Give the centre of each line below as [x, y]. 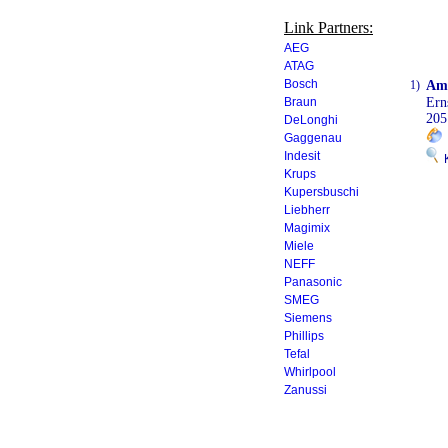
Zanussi [305, 390]
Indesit [302, 156]
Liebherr [307, 210]
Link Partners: [328, 27]
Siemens [308, 318]
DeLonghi [311, 120]
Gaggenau [313, 138]
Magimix [307, 228]
